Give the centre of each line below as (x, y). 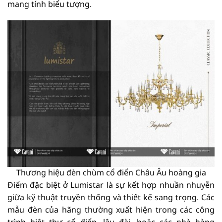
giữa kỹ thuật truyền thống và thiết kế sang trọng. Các (111, 197)
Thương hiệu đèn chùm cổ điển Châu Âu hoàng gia (111, 173)
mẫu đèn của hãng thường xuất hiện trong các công (111, 210)
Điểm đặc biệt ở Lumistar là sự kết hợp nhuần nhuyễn (111, 185)
